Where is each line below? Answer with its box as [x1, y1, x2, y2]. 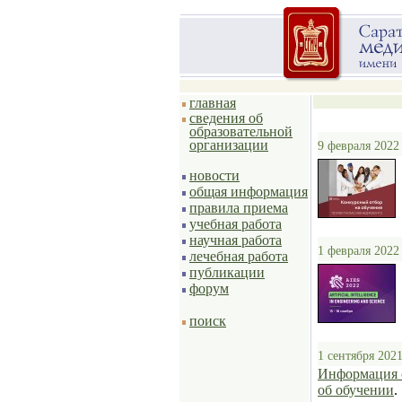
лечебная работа [189, 249, 288, 264]
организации [189, 137, 268, 153]
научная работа [189, 232, 282, 248]
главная [189, 95, 236, 110]
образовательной [189, 124, 293, 139]
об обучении [318, 382, 394, 398]
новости [189, 168, 240, 183]
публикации [189, 265, 265, 280]
